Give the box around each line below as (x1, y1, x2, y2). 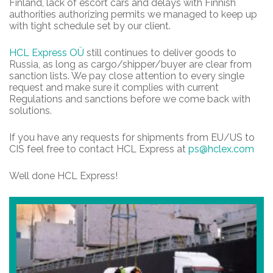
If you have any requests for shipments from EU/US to (9, 132, 255, 144)
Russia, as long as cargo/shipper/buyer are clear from (9, 58, 252, 71)
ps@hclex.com (188, 143, 254, 155)
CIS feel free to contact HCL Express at (9, 143, 188, 155)
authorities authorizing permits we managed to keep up (9, 9, 257, 21)
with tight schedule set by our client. (9, 20, 171, 32)
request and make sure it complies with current (9, 82, 219, 94)
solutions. (9, 105, 52, 117)
